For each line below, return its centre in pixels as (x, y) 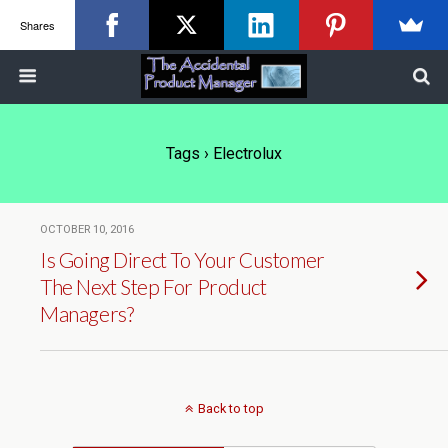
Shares (37, 24)
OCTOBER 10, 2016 (87, 229)
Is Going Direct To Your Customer (182, 259)
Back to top (230, 408)
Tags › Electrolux (224, 153)
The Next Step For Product (153, 286)
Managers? (87, 313)
